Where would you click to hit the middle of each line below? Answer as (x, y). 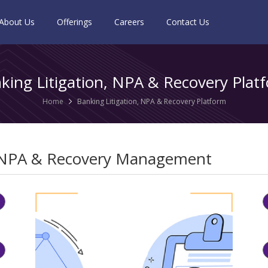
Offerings (74, 22)
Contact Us (188, 22)
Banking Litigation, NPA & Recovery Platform (151, 101)
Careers (129, 22)
